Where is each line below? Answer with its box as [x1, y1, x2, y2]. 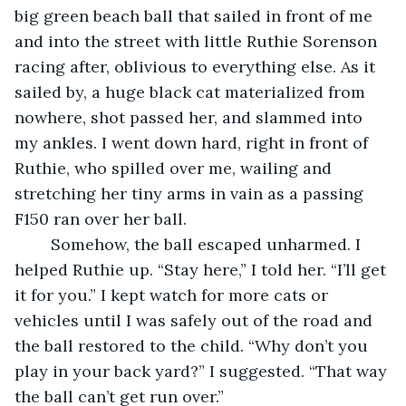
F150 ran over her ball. [14, 208, 187, 229]
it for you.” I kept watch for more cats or [14, 284, 333, 305]
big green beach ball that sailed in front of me [14, 5, 377, 26]
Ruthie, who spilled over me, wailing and [14, 157, 336, 179]
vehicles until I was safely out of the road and [14, 309, 377, 331]
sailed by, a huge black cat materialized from [14, 81, 370, 102]
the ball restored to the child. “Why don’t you [14, 334, 372, 356]
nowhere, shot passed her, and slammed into [14, 106, 367, 128]
